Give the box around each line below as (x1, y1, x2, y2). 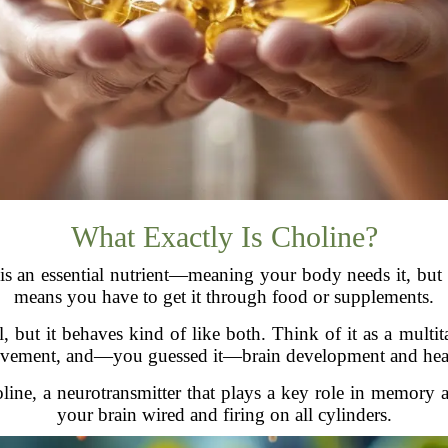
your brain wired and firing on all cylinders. (56, 404, 392, 426)
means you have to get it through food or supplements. (14, 286, 434, 308)
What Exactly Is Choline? (70, 220, 378, 254)
